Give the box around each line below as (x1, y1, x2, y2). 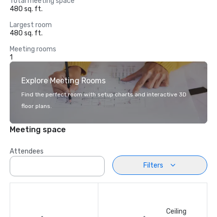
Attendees (10, 147, 44, 155)
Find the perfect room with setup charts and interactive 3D (21, 91, 186, 98)
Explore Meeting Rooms (21, 76, 106, 85)
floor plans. (21, 103, 52, 109)
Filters (143, 161, 163, 170)
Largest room (10, 21, 52, 29)
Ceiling (166, 207, 186, 216)
